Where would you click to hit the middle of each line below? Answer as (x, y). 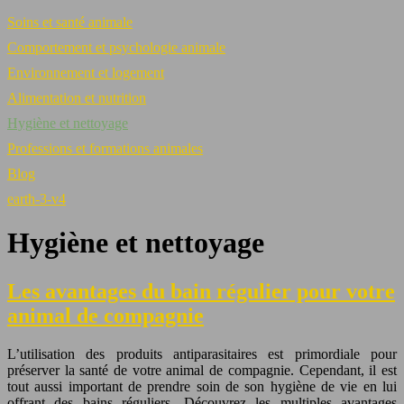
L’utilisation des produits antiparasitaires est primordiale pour (202, 353)
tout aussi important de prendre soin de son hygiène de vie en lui (202, 386)
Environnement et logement (86, 73)
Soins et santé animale (70, 22)
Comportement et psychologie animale (116, 47)
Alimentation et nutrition (77, 98)
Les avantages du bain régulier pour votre (201, 291)
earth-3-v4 (37, 199)
